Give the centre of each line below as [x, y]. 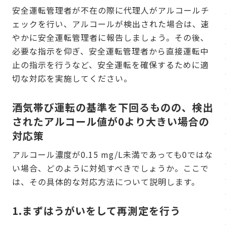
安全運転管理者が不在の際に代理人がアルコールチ [111, 10]
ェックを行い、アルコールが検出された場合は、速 [111, 24]
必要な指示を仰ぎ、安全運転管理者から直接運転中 [110, 51]
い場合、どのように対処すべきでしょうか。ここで [110, 168]
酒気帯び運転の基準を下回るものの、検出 [113, 107]
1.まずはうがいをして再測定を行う [96, 211]
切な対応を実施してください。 [72, 78]
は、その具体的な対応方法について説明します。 [106, 182]
